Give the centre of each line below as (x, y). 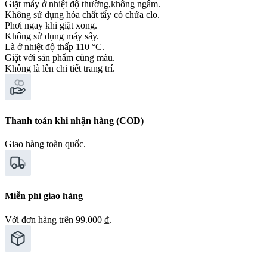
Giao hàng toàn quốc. (45, 144)
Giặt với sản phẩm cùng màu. (60, 58)
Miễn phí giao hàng (44, 196)
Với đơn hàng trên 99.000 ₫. (58, 219)
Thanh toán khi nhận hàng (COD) (74, 120)
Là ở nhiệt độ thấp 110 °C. (55, 47)
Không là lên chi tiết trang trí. (60, 69)
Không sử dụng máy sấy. (52, 36)
